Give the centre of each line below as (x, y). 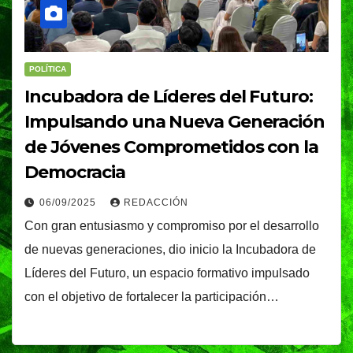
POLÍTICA (48, 69)
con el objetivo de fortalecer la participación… (152, 296)
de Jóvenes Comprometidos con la (171, 147)
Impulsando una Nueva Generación (175, 121)
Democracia (75, 172)
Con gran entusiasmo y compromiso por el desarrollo (172, 225)
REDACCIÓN (156, 202)
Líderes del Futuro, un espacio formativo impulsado (167, 273)
